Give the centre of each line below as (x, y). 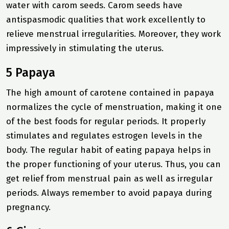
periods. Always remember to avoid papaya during (109, 193)
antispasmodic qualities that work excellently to (106, 19)
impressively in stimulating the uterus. (85, 48)
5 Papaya (31, 72)
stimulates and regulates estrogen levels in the (104, 135)
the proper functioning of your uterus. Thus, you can (113, 164)
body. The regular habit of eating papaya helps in (109, 150)
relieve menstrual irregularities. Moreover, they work (113, 34)
